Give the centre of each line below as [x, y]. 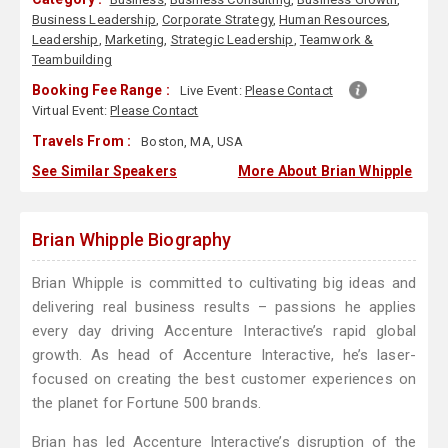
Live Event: [212, 91]
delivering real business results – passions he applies [224, 307]
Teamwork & [336, 40]
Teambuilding [72, 60]
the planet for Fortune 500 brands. [147, 403]
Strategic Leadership [232, 40]
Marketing [134, 40]
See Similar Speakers [104, 171]
